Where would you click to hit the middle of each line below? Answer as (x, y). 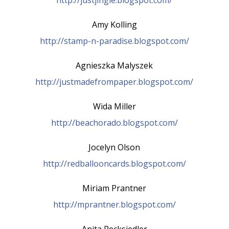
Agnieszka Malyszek (114, 65)
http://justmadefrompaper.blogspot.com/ (114, 82)
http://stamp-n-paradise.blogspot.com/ (114, 41)
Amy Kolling (114, 24)
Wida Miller (114, 106)
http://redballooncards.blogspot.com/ (114, 163)
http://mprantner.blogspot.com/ (114, 204)
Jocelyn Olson (114, 147)
